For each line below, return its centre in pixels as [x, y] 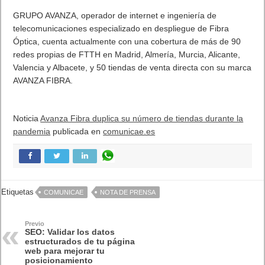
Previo [35, 224]
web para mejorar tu [65, 251]
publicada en [77, 131]
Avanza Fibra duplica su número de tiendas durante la [142, 118]
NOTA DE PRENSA [128, 192]
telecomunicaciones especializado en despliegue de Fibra [121, 28]
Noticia [27, 118]
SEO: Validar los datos [70, 232]
